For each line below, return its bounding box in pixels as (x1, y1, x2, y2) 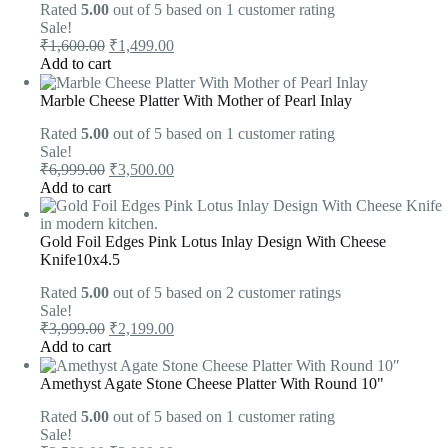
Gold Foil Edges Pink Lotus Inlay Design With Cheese (40, 233, 386, 251)
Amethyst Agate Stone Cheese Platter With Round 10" (40, 375, 384, 393)
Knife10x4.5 (40, 251, 120, 269)
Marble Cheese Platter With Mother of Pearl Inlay (40, 92, 352, 110)
